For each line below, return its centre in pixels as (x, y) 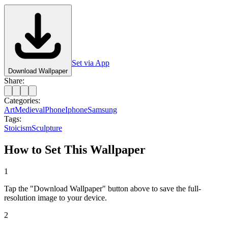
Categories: (22, 100)
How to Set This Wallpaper (75, 149)
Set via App (91, 63)
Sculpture (47, 128)
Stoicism (18, 128)
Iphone (76, 109)
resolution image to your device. (55, 197)
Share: (14, 80)
